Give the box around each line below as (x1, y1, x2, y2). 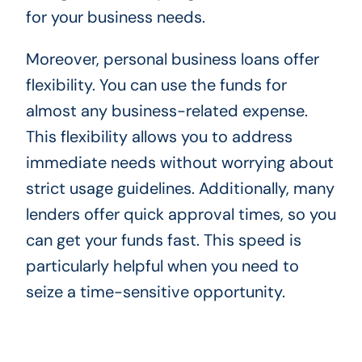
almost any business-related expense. (25, 99, 308, 121)
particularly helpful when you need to (25, 255, 299, 276)
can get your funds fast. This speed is (25, 229, 301, 250)
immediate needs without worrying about (25, 151, 334, 173)
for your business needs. (25, 6, 205, 27)
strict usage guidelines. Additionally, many (25, 177, 335, 199)
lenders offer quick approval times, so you (25, 203, 336, 225)
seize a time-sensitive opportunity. (25, 280, 285, 302)
